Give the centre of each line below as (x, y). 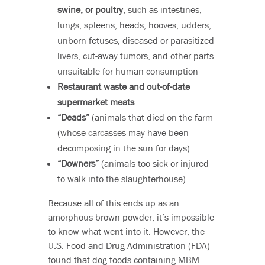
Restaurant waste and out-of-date (123, 87)
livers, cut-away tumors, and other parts (135, 56)
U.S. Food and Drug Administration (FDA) (129, 246)
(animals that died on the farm (151, 117)
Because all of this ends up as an (113, 203)
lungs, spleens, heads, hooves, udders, (134, 25)
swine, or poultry (90, 10)
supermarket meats (96, 102)
